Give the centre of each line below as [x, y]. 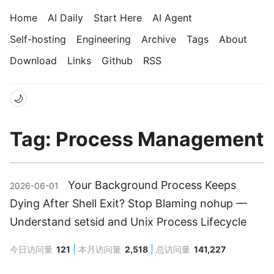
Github [117, 61]
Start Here [118, 18]
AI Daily [65, 18]
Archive [159, 39]
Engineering [104, 39]
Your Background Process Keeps [152, 185]
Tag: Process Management [137, 139]
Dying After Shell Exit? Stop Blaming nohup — [128, 204]
